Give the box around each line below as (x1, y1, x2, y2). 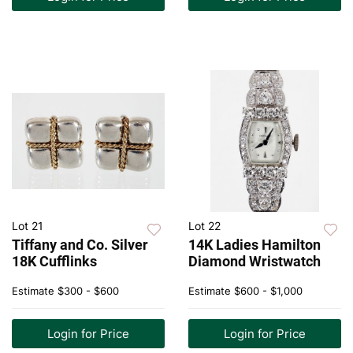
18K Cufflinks (12, 253, 97, 270)
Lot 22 (188, 219, 221, 233)
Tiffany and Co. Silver (12, 236, 148, 254)
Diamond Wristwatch (188, 253, 321, 270)
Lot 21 (12, 219, 43, 233)
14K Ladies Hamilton (188, 236, 321, 254)
